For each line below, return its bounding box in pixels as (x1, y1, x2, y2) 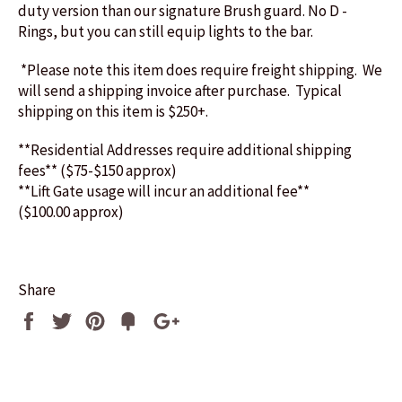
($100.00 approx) (18, 201, 124, 222)
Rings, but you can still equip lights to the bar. (18, 21, 313, 41)
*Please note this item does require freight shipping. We (21, 59, 382, 80)
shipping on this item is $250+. (18, 100, 208, 121)
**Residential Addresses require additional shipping (18, 139, 352, 160)
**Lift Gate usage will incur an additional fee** (18, 180, 334, 201)
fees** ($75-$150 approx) (18, 160, 177, 180)
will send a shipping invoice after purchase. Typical (18, 80, 342, 100)
